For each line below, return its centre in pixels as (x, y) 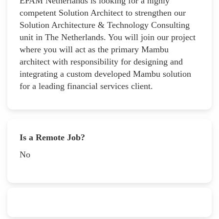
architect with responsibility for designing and (101, 61)
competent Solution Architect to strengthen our (103, 12)
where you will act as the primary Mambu (94, 49)
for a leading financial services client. (86, 86)
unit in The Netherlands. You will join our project (108, 37)
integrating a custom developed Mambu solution (105, 74)
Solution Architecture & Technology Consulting (105, 25)
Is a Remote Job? (52, 137)
